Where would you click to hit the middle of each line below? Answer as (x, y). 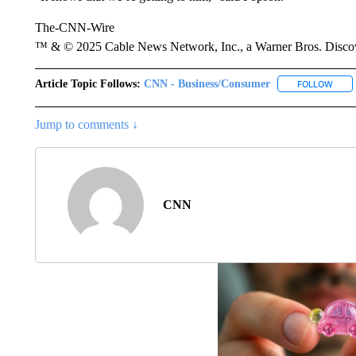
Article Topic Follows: (87, 83)
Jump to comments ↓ (86, 124)
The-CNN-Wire (74, 27)
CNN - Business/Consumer (207, 83)
